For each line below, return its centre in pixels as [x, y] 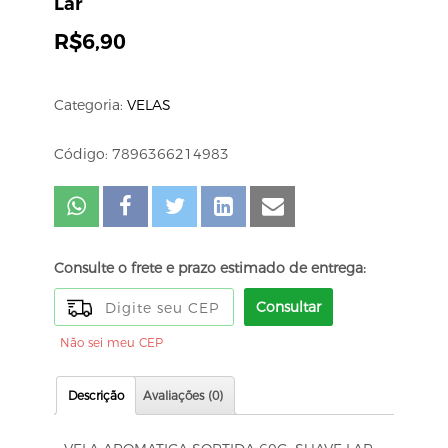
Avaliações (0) [182, 396]
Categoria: [90, 105]
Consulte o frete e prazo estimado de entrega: [210, 268]
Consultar [288, 307]
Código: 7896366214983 [141, 154]
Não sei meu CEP [111, 343]
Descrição [96, 396]
